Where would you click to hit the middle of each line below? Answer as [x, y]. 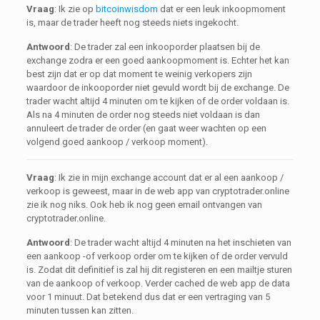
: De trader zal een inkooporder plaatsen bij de [165, 47]
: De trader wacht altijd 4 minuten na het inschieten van [180, 242]
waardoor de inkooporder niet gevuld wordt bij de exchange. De [157, 87]
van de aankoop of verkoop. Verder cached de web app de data [158, 283]
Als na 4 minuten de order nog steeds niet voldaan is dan [143, 115]
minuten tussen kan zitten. [80, 310]
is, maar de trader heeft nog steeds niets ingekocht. [132, 22]
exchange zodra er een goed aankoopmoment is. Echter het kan [157, 60]
